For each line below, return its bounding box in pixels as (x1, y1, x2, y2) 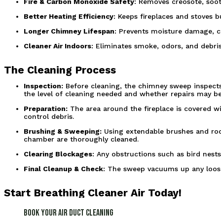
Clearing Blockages (24, 149, 92, 158)
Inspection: (24, 81, 63, 90)
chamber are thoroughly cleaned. (24, 135, 139, 143)
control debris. (24, 112, 74, 120)
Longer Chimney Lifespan (24, 27, 114, 35)
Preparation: (24, 104, 68, 112)
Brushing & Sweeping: (24, 127, 102, 135)
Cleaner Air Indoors (24, 41, 91, 50)
